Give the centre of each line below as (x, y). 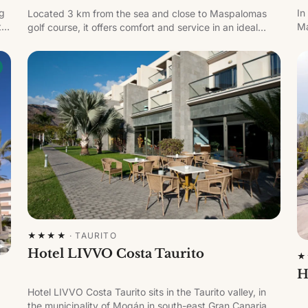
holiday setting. (62, 41)
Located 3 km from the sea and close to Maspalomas (147, 14)
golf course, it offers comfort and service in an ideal (143, 27)
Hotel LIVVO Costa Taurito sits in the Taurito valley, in (147, 292)
